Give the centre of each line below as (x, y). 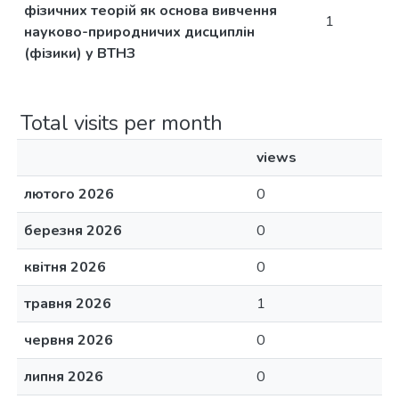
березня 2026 (73, 231)
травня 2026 (68, 304)
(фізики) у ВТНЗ (80, 53)
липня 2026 (64, 377)
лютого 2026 (69, 194)
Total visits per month (122, 123)
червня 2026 (69, 340)
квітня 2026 (65, 267)
